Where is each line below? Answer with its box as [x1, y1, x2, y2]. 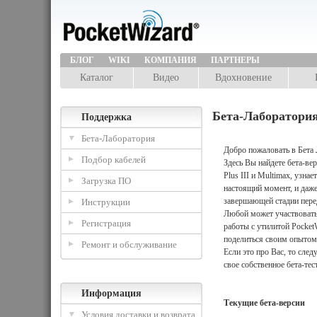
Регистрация [81, 218, 131, 229]
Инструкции [81, 197, 130, 207]
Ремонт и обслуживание [81, 239, 177, 250]
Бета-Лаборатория [81, 133, 155, 144]
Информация [81, 288, 142, 299]
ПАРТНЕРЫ [211, 55, 260, 65]
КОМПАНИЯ [144, 55, 197, 65]
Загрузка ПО [81, 175, 131, 186]
